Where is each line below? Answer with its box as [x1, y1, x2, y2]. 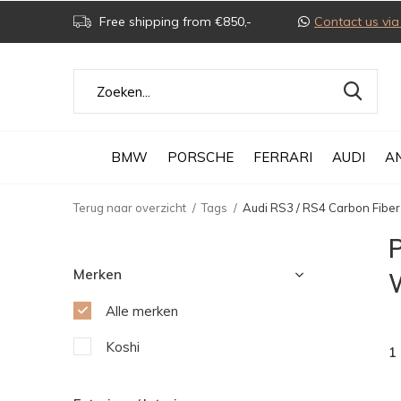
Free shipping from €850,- [96, 13, 252, 30]
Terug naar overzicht [73, 200, 186, 215]
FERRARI [253, 148, 312, 166]
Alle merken [106, 303, 178, 320]
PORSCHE [167, 148, 234, 166]
